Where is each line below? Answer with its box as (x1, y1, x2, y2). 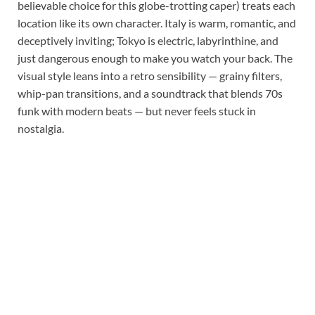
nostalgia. (18, 121, 64, 135)
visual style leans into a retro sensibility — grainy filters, (18, 68, 282, 82)
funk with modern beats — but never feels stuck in (18, 103, 256, 117)
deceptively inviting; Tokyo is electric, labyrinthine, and (18, 33, 278, 47)
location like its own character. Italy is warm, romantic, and (18, 15, 296, 30)
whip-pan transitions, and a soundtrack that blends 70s (18, 86, 283, 100)
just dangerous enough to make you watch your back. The (18, 51, 292, 65)
